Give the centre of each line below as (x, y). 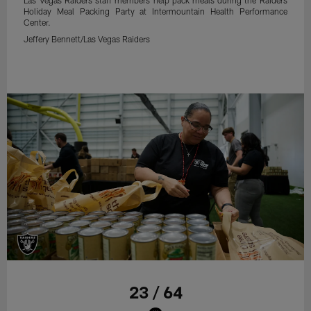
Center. (37, 22)
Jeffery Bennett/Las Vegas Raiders (87, 39)
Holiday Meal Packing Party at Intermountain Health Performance (155, 11)
